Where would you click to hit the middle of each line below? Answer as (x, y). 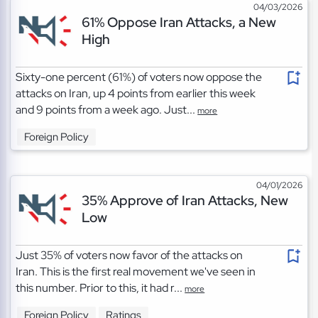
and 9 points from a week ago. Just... (107, 110)
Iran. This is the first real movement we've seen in (136, 272)
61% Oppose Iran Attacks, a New (179, 22)
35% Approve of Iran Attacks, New (185, 201)
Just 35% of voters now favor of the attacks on (130, 256)
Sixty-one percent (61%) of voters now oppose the (139, 77)
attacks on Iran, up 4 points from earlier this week (136, 94)
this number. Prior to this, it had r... (100, 288)
